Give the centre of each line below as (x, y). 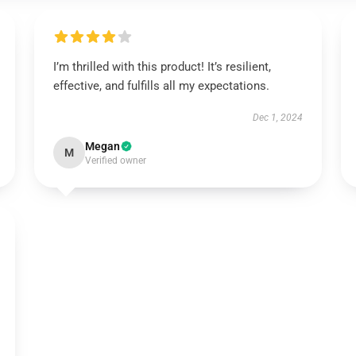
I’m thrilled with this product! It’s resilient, (162, 67)
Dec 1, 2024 (278, 118)
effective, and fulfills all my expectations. (161, 86)
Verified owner (115, 161)
